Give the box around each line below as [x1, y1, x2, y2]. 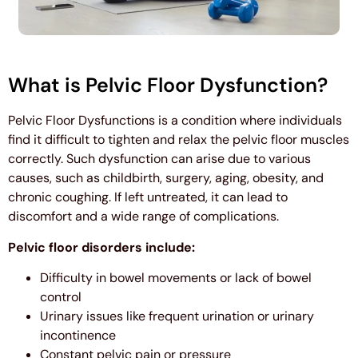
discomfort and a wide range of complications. [8, 208, 279, 225]
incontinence [40, 327, 116, 344]
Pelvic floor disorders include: [8, 238, 195, 256]
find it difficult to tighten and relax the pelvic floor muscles [8, 131, 349, 149]
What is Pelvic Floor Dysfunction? [8, 72, 328, 99]
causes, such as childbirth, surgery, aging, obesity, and [8, 169, 324, 187]
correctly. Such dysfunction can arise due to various [8, 150, 311, 168]
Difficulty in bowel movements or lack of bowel [40, 269, 312, 287]
